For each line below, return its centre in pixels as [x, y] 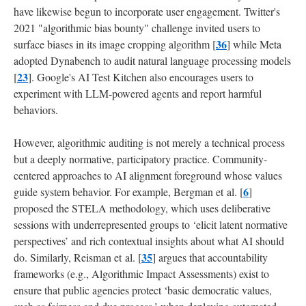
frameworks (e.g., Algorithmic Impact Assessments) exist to [141, 273]
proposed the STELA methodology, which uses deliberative [142, 208]
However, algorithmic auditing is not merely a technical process [149, 142]
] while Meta [254, 44]
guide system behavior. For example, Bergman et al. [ [128, 191]
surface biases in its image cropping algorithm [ [115, 44]
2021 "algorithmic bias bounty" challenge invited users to [137, 27]
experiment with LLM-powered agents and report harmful [138, 93]
